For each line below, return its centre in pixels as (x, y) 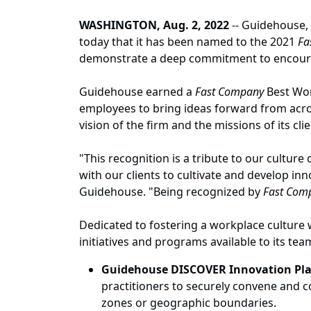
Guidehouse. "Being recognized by (171, 192)
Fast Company (229, 92)
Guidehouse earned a (137, 92)
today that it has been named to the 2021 (188, 42)
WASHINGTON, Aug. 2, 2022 (154, 25)
